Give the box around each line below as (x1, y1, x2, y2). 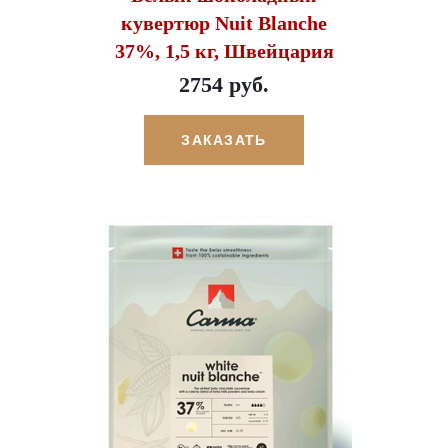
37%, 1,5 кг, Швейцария (114, 40, 334, 63)
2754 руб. (179, 72, 269, 98)
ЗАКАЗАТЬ (181, 132, 267, 149)
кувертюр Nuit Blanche (121, 12, 327, 35)
